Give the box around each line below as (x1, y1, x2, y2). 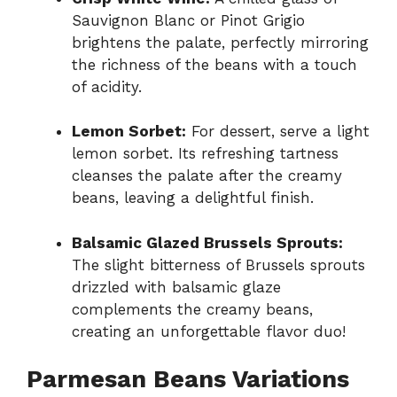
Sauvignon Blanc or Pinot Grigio (72, 11, 305, 29)
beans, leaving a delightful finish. (72, 189, 314, 207)
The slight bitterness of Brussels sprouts (72, 255, 365, 274)
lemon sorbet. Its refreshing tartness (72, 144, 339, 163)
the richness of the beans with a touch (72, 55, 357, 74)
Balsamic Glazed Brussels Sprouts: (72, 233, 343, 252)
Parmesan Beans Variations (27, 365, 349, 394)
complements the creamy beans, (72, 300, 313, 318)
